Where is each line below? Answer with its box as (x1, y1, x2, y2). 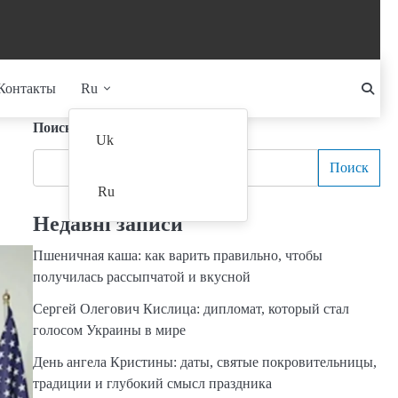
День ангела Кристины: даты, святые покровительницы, (32, 354, 377, 370)
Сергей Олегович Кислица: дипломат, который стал (32, 301, 349, 316)
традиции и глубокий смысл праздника (32, 376, 272, 391)
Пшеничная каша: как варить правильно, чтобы (32, 248, 322, 263)
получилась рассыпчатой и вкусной (32, 269, 251, 284)
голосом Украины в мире (32, 322, 186, 338)
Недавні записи (32, 212, 183, 235)
